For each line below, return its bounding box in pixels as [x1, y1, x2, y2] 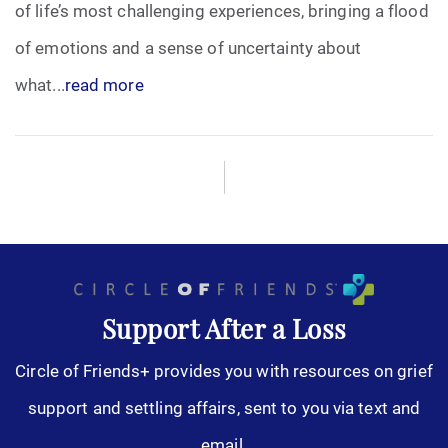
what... [15, 73, 65, 96]
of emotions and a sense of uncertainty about [15, 36, 362, 59]
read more [64, 73, 144, 96]
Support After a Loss [101, 318, 347, 346]
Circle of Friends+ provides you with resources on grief [15, 358, 433, 382]
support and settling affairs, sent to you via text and [27, 395, 421, 419]
